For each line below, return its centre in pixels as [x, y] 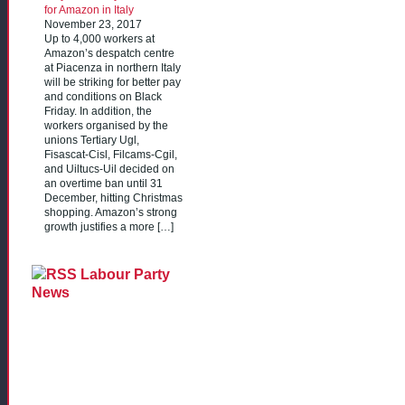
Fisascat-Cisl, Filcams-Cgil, [111, 154]
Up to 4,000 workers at [99, 38]
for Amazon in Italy [89, 9]
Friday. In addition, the [98, 111]
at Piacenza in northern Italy [113, 67]
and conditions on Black [103, 96]
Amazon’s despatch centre [109, 53]
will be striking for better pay [113, 82]
